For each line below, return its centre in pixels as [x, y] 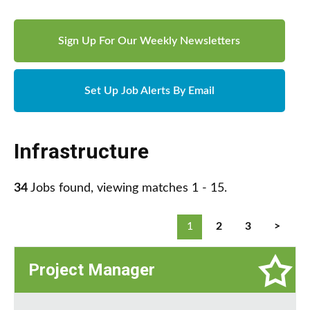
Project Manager [92, 270]
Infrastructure [81, 152]
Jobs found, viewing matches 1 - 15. [127, 189]
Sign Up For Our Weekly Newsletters [149, 41]
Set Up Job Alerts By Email [149, 91]
